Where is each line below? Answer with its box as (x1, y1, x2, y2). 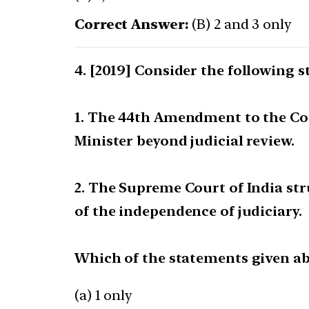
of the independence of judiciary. (74, 203, 302, 220)
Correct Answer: (74, 16, 189, 33)
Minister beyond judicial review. (74, 132, 295, 150)
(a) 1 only (74, 287, 132, 304)
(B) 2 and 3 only (188, 16, 292, 33)
